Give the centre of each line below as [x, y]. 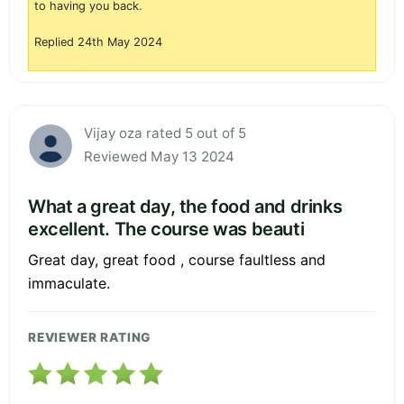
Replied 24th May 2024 [98, 41]
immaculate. [69, 283]
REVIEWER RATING [90, 337]
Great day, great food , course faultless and [177, 259]
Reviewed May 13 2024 [159, 156]
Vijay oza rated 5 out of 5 [165, 133]
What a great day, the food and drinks [185, 206]
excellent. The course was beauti [166, 229]
